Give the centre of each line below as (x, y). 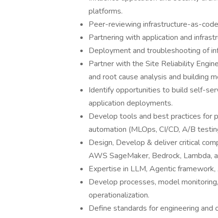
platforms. (106, 11)
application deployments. (131, 103)
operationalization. (119, 195)
